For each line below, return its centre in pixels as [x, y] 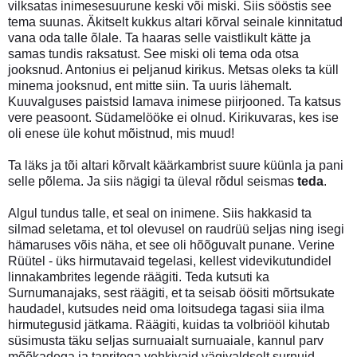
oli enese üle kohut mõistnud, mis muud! [121, 133]
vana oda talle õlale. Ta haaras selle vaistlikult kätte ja [159, 37]
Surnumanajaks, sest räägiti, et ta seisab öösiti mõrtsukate [171, 292]
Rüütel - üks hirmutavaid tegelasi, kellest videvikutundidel [170, 261]
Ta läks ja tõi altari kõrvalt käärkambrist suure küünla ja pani [176, 165]
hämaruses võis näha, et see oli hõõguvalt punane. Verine [171, 245]
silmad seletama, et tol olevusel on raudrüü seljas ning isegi [176, 229]
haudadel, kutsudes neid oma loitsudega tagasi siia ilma [166, 308]
